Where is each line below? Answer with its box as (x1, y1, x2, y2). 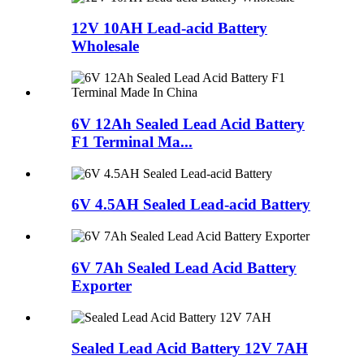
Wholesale (71, 37, 139, 55)
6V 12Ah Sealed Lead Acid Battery (71, 115, 305, 132)
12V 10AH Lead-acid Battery (71, 19, 267, 37)
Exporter (71, 276, 132, 294)
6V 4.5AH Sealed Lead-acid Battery (71, 196, 310, 214)
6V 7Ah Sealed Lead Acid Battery (71, 258, 297, 276)
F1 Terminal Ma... (71, 132, 193, 150)
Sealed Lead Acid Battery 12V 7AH (71, 340, 308, 357)
